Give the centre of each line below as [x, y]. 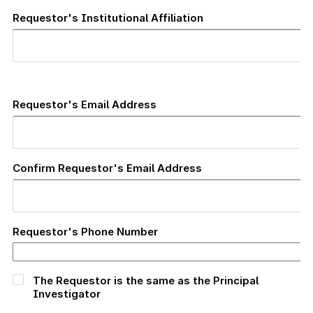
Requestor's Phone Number [85, 231]
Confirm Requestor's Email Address [107, 168]
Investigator [67, 293]
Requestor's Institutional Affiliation [108, 17]
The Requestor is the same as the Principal [146, 280]
